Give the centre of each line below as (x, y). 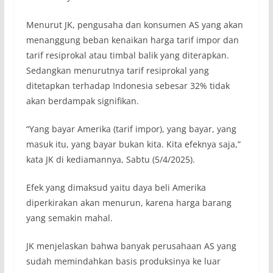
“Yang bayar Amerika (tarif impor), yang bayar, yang (131, 129)
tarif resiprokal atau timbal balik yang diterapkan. (127, 55)
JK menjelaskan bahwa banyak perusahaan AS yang (131, 246)
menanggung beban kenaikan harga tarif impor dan (132, 40)
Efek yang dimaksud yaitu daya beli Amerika (116, 187)
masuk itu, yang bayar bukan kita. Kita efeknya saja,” (133, 144)
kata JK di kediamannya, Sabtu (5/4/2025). (110, 159)
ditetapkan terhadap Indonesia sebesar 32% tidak (128, 85)
